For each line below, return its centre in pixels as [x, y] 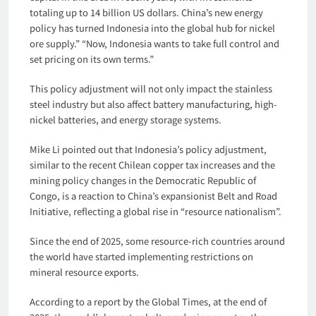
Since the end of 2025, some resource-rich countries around [157, 241]
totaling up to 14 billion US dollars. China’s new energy [146, 12]
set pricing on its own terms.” [92, 59]
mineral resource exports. [84, 272]
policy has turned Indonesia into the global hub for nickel [152, 28]
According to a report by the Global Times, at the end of [148, 301]
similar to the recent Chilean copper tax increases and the [152, 164]
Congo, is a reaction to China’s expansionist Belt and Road [153, 195]
